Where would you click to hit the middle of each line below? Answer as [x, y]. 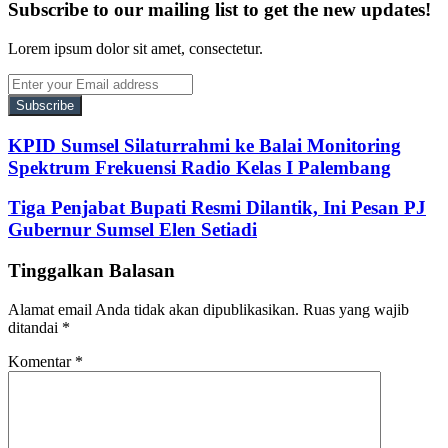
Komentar [41, 361]
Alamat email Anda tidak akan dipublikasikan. [153, 309]
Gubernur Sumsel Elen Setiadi [132, 230]
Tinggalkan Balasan [91, 270]
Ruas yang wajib [356, 309]
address [30, 135]
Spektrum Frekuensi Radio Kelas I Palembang [199, 167]
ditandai [35, 327]
